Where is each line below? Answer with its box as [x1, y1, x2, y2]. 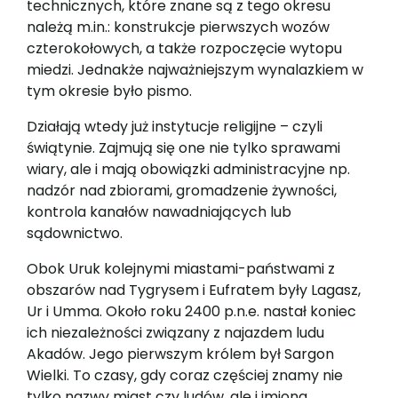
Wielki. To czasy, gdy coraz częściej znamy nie [27, 364, 343, 386]
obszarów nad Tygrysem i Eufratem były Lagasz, [27, 279, 361, 300]
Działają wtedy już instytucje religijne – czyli [27, 115, 322, 137]
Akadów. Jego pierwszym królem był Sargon [27, 343, 334, 364]
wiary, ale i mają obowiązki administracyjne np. [27, 158, 350, 179]
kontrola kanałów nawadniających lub [27, 201, 291, 222]
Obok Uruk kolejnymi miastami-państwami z [27, 258, 335, 279]
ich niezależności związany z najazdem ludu [27, 322, 324, 343]
